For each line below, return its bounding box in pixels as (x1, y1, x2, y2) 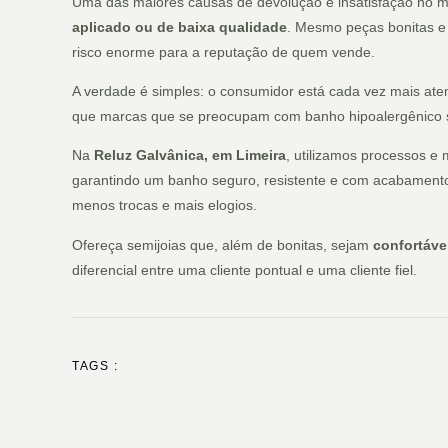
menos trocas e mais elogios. (72, 197, 257, 214)
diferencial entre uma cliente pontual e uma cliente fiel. (72, 261, 417, 278)
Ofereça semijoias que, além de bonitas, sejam (72, 236, 373, 253)
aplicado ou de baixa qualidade (72, 18, 287, 35)
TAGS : (72, 359, 118, 374)
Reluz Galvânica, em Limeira (94, 147, 286, 164)
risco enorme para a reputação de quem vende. (72, 43, 375, 60)
